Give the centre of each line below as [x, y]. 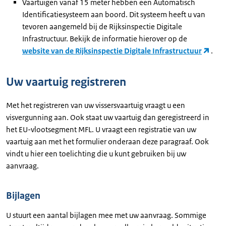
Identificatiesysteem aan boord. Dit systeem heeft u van [114, 14]
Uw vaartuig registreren [66, 82]
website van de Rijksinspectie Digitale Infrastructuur [112, 51]
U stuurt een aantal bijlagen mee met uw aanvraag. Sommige [106, 215]
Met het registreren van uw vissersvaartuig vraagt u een [96, 105]
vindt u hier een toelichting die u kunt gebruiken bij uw [96, 154]
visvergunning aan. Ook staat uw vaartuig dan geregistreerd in [108, 117]
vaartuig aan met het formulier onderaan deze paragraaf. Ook [107, 142]
